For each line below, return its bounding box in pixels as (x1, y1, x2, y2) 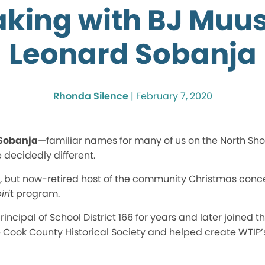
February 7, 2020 (135, 89, 212, 103)
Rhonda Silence (53, 89, 128, 103)
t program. (10, 187, 60, 201)
